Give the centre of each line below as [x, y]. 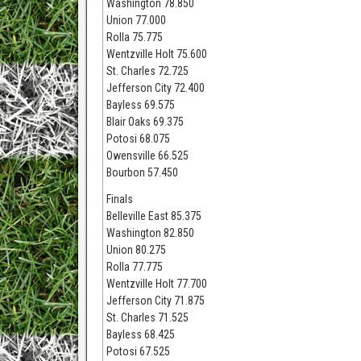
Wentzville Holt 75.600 [157, 54]
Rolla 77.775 [135, 267]
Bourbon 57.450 [143, 172]
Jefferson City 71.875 [156, 301]
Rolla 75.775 [135, 37]
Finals [120, 199]
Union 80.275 [137, 250]
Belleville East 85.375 [154, 216]
